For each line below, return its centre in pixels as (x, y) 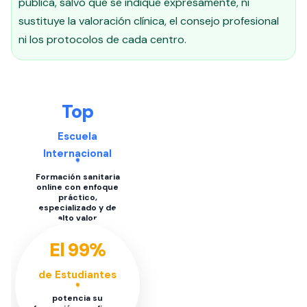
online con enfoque (77, 187)
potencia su (77, 298)
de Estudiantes (77, 275)
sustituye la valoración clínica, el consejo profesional (149, 21)
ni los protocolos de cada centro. (102, 39)
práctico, (77, 197)
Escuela (77, 136)
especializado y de (77, 208)
